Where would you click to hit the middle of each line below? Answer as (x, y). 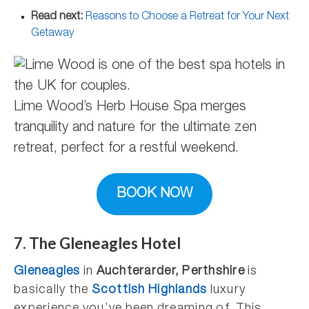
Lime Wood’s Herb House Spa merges (130, 108)
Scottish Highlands (149, 290)
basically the (53, 290)
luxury (227, 290)
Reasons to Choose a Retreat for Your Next (187, 18)
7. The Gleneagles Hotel (97, 243)
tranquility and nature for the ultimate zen (135, 129)
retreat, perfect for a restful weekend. (126, 149)
